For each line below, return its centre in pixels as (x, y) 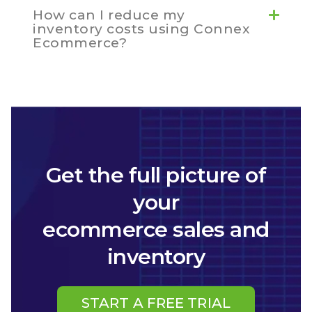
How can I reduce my (109, 15)
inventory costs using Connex (141, 29)
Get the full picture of (156, 175)
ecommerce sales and (156, 230)
